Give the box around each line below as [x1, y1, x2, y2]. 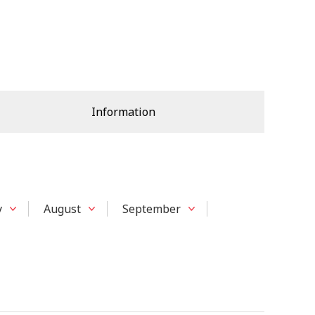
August [44, 201, 81, 217]
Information [91, 104, 156, 120]
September [122, 201, 181, 217]
